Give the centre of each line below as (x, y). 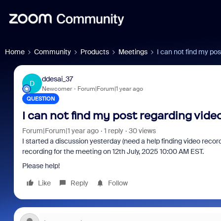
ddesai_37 (57, 79)
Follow (118, 183)
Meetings (133, 52)
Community (53, 52)
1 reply (113, 131)
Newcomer (57, 89)
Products (95, 52)
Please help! (41, 166)
